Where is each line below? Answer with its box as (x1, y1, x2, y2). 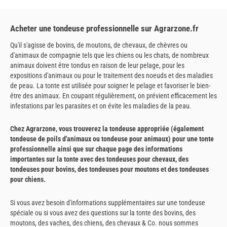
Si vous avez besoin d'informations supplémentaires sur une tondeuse (10, 198, 205, 207)
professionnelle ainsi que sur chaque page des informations (10, 145, 182, 154)
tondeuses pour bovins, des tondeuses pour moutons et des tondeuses (10, 165, 209, 174)
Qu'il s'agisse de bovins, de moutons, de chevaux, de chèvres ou (10, 41, 187, 49)
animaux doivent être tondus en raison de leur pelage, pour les (10, 61, 184, 69)
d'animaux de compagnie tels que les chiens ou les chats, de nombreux (10, 51, 209, 59)
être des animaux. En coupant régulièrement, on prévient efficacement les (10, 91, 217, 100)
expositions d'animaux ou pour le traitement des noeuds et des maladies (10, 71, 213, 80)
